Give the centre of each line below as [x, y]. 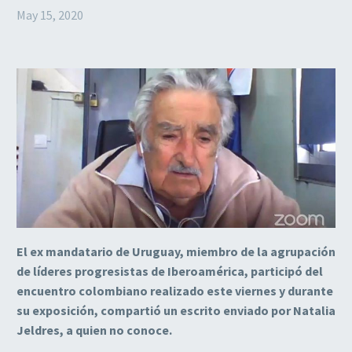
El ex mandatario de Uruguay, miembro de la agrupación [176, 251]
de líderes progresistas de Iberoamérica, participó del [170, 271]
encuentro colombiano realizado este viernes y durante [175, 290]
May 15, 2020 [50, 15]
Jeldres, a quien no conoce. [94, 330]
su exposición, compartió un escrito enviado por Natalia [176, 310]
